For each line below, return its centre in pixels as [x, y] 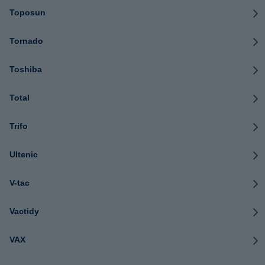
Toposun [28, 12]
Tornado [26, 41]
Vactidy [24, 211]
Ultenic [24, 154]
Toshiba [26, 69]
